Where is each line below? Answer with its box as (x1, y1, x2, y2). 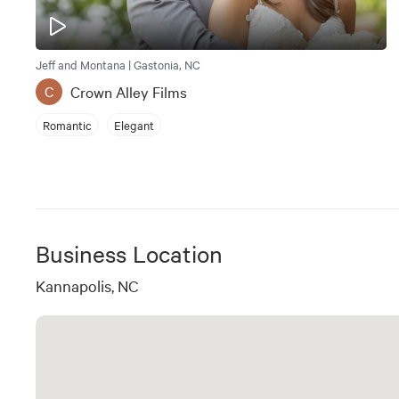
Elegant (114, 116, 154, 133)
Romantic (43, 116, 92, 133)
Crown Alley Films (70, 81, 187, 102)
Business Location (36, 239, 223, 269)
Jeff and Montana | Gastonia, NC (36, 56, 200, 73)
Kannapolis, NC (36, 275, 139, 297)
